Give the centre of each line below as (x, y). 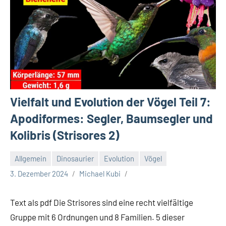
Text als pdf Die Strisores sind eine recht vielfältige (102, 202)
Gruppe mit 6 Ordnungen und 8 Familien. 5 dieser (97, 217)
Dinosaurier (75, 159)
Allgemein (31, 159)
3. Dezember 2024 (39, 173)
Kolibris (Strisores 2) (65, 135)
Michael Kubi (100, 173)
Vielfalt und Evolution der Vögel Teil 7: (110, 101)
